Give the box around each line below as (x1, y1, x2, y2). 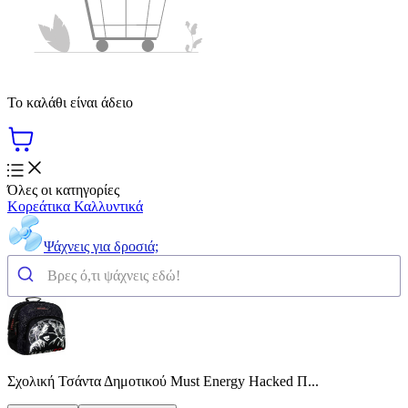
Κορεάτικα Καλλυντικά (7, 198, 143, 214)
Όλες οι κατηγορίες (7, 181, 119, 198)
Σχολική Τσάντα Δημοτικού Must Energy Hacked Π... (7, 372, 319, 389)
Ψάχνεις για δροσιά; (44, 238, 158, 254)
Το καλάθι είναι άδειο (7, 94, 133, 110)
